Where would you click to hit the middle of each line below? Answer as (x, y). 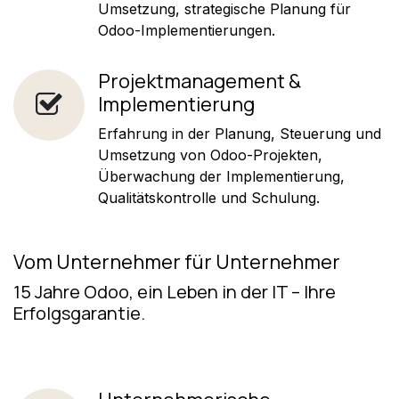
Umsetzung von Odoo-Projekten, (210, 155)
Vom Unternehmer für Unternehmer (177, 261)
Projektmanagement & (199, 81)
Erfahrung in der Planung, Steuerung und (240, 133)
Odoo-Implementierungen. (187, 30)
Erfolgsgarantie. (79, 313)
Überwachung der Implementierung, (221, 176)
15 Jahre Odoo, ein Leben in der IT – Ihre (175, 291)
